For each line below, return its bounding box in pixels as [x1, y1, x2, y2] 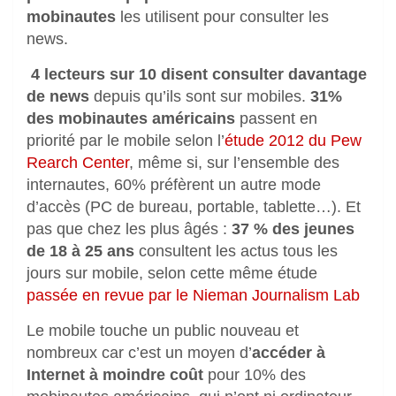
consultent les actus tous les [134, 241, 338, 260]
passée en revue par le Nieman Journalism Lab [27, 286, 360, 304]
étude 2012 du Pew [225, 131, 362, 149]
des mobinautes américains [27, 109, 235, 127]
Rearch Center [27, 153, 129, 171]
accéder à [252, 343, 325, 362]
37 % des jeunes [232, 219, 354, 238]
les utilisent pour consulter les [116, 7, 329, 26]
